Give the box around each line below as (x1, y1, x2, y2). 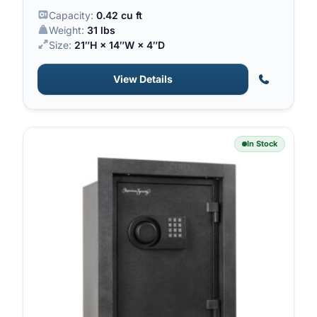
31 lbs (86, 24, 115, 37)
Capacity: (48, 9, 96, 22)
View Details (113, 73, 173, 86)
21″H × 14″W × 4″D (74, 39, 165, 52)
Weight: (48, 24, 87, 37)
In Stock (247, 139, 277, 149)
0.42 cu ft (96, 9, 142, 22)
